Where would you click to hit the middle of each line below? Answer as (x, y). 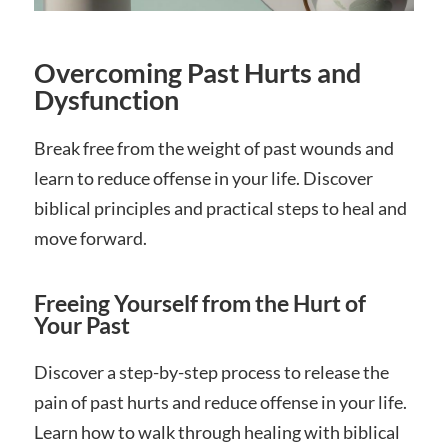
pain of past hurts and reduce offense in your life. (220, 402)
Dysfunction (106, 100)
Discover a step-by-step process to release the (211, 372)
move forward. (90, 238)
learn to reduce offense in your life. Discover (203, 178)
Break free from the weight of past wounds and (213, 148)
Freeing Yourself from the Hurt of (199, 304)
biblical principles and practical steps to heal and (220, 208)
